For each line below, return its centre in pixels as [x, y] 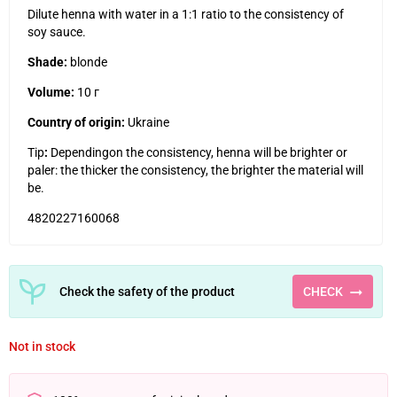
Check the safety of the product [147, 292]
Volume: [51, 92]
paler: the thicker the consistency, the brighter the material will [195, 170]
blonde [87, 62]
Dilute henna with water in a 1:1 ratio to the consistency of [186, 14]
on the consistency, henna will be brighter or [228, 152]
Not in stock [42, 346]
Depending [78, 152]
